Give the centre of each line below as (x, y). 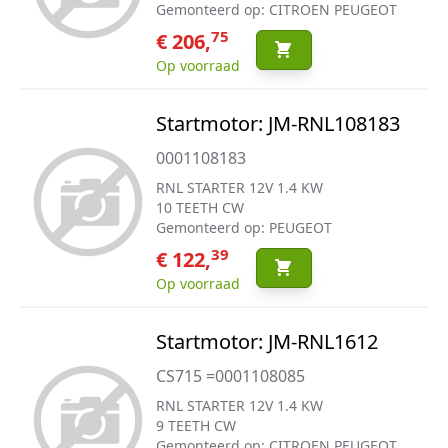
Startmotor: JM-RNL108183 (277, 123)
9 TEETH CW (195, 425)
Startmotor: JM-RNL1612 (266, 341)
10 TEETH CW (199, 207)
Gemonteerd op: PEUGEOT (243, 227)
